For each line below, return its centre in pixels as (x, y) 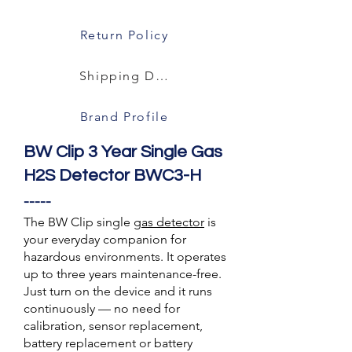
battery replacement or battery (108, 343)
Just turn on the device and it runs (118, 291)
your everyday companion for (105, 239)
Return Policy (124, 35)
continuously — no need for (102, 308)
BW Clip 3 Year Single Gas (123, 152)
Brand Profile (124, 116)
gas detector (169, 222)
